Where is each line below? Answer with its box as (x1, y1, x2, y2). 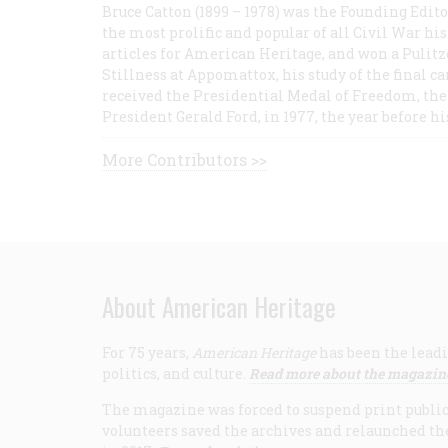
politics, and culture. (102, 364, 249, 383)
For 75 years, (102, 343, 192, 362)
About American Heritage (102, 288, 336, 325)
